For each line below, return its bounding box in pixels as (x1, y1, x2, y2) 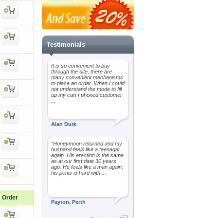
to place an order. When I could (51, 80, 125, 86)
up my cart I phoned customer (51, 92, 122, 98)
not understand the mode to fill (51, 86, 122, 92)
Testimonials (47, 41, 85, 48)
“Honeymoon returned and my (51, 141, 122, 146)
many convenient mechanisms (51, 74, 123, 80)
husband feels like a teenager (51, 146, 120, 152)
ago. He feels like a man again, (51, 164, 123, 170)
